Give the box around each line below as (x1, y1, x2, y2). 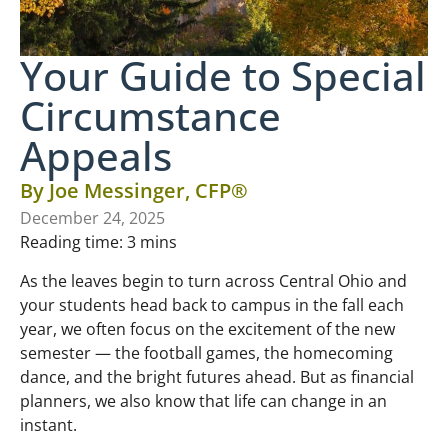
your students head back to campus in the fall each (20, 293, 404, 316)
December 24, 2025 (20, 207, 165, 230)
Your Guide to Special (20, 48, 426, 104)
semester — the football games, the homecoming (20, 341, 393, 364)
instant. (20, 413, 85, 436)
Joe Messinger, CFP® (49, 177, 248, 205)
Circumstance (20, 88, 281, 144)
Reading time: (20, 231, 127, 254)
